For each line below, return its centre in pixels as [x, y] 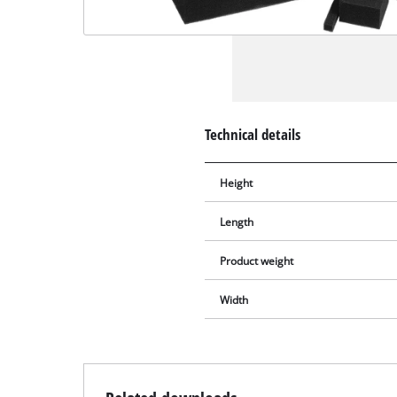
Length [237, 222]
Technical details [253, 134]
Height [237, 183]
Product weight [257, 261]
